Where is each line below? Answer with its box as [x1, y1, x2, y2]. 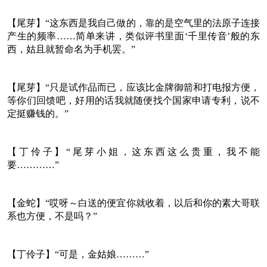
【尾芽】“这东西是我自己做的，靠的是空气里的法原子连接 [7, 17, 260, 28]
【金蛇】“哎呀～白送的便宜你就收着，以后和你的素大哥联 [7, 197, 260, 208]
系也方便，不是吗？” [7, 210, 97, 221]
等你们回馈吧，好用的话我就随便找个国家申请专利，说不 [7, 95, 260, 105]
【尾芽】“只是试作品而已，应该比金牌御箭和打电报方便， [7, 82, 260, 92]
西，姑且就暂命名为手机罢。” [7, 44, 135, 54]
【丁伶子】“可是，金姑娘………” [7, 249, 149, 259]
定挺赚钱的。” [7, 108, 69, 119]
